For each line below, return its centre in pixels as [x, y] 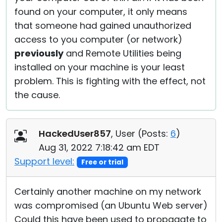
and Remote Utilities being [122, 53]
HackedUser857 [75, 134]
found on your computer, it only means [101, 12]
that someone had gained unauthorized [103, 26]
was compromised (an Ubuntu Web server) [111, 205]
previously [39, 53]
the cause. [37, 95]
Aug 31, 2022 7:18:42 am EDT [99, 147]
